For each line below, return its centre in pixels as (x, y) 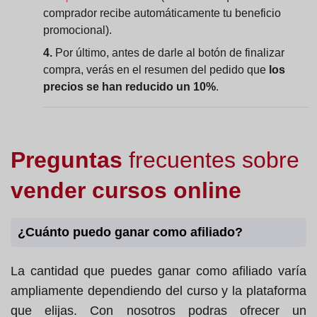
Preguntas (70, 160)
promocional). (77, 30)
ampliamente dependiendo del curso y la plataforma (158, 291)
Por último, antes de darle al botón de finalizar (168, 53)
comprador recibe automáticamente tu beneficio (162, 13)
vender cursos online (126, 191)
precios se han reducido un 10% (129, 87)
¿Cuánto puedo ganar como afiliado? (130, 232)
